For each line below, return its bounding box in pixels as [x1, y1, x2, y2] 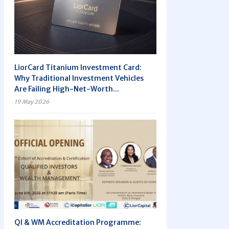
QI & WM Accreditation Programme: [14, 218, 141, 227]
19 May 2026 [14, 98, 49, 105]
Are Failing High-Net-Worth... [14, 84, 119, 94]
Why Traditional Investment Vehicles [14, 74, 144, 83]
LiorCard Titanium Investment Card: [14, 63, 142, 72]
